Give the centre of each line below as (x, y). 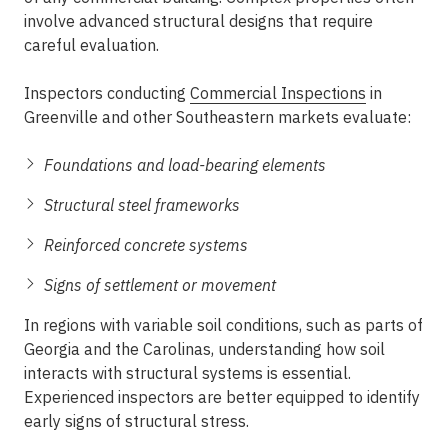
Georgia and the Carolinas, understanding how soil (204, 349)
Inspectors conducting (107, 93)
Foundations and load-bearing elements (185, 165)
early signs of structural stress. (136, 421)
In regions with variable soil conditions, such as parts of (223, 325)
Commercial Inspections (278, 93)
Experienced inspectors (109, 397)
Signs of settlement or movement (160, 285)
